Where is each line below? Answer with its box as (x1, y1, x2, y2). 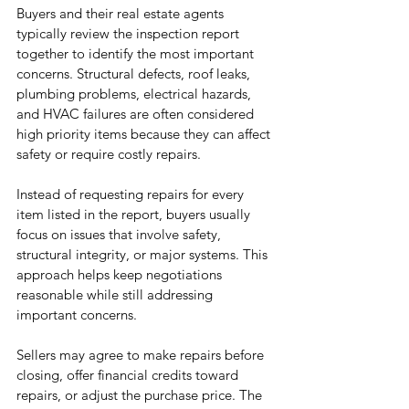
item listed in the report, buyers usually (16, 205, 254, 224)
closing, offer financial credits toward (16, 366, 242, 384)
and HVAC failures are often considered (16, 105, 257, 123)
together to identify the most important (16, 45, 257, 63)
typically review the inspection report (16, 25, 243, 43)
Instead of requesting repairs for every (16, 185, 247, 204)
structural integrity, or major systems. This (16, 246, 271, 264)
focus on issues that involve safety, (16, 225, 225, 244)
